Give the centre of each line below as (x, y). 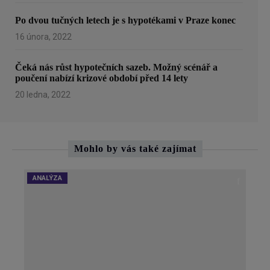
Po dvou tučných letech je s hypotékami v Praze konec (125, 20)
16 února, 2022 (43, 37)
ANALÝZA (47, 178)
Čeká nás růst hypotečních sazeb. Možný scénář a (116, 67)
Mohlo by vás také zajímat (135, 149)
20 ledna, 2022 (43, 95)
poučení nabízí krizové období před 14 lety (102, 78)
